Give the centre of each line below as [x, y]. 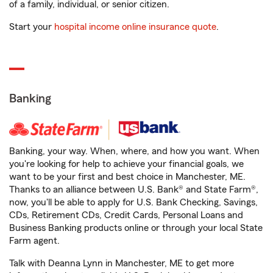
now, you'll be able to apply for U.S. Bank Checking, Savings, [133, 203]
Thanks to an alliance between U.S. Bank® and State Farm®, [134, 190]
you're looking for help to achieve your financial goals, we [126, 164]
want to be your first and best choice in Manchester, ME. [127, 177]
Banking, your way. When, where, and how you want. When [134, 151]
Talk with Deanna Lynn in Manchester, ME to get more [122, 264]
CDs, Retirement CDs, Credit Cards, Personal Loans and [126, 215]
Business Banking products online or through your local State [136, 228]
